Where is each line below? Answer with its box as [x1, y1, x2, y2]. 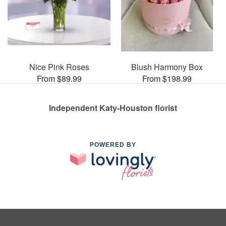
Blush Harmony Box [131, 61, 203, 73]
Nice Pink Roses [29, 61, 89, 73]
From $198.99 [142, 72, 192, 84]
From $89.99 [36, 72, 82, 84]
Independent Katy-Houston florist [49, 101, 177, 114]
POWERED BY [90, 141, 136, 148]
